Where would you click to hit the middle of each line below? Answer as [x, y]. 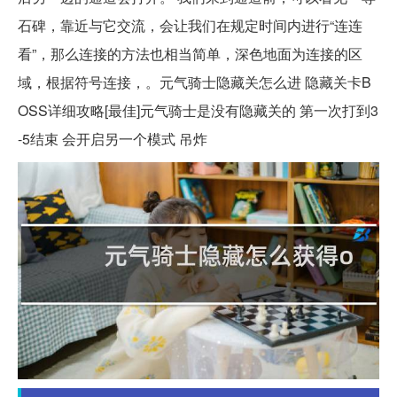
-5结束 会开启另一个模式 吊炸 [113, 139]
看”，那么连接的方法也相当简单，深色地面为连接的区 [190, 54]
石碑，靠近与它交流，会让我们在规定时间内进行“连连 [190, 26]
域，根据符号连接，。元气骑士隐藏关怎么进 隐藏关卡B [195, 82]
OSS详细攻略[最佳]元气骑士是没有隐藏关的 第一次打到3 [198, 111]
